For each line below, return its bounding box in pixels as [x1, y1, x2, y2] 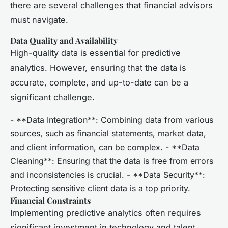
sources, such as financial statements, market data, [10, 128, 206, 138]
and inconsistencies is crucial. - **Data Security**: [10, 169, 205, 180]
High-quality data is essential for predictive [10, 47, 181, 58]
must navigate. [10, 14, 68, 25]
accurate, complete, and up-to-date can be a [10, 77, 188, 88]
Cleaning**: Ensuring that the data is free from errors [10, 155, 213, 166]
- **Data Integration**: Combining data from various [10, 114, 213, 125]
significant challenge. [10, 92, 95, 102]
